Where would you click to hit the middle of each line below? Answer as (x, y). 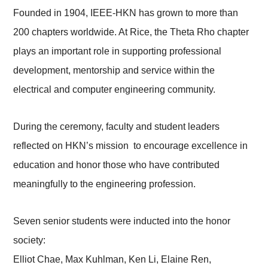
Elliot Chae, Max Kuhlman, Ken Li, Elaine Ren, (112, 260)
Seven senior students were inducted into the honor (122, 221)
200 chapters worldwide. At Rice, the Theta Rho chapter (131, 32)
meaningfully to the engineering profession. (105, 184)
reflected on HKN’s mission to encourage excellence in (131, 146)
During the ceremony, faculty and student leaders (117, 127)
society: (30, 240)
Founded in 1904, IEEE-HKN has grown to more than (126, 13)
